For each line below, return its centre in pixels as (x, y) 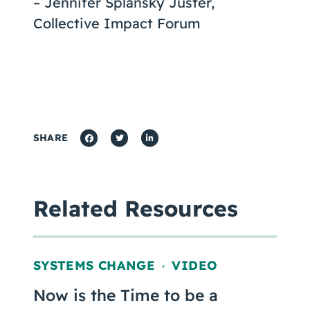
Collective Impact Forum (117, 23)
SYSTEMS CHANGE (94, 265)
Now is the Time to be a (126, 295)
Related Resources (136, 208)
